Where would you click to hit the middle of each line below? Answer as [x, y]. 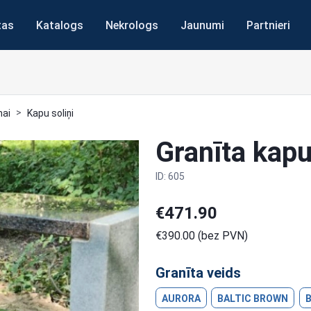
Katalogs [60, 25]
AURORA [181, 299]
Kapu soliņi [50, 113]
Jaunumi [202, 25]
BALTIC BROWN [253, 299]
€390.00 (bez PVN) [202, 236]
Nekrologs [132, 25]
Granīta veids [198, 273]
